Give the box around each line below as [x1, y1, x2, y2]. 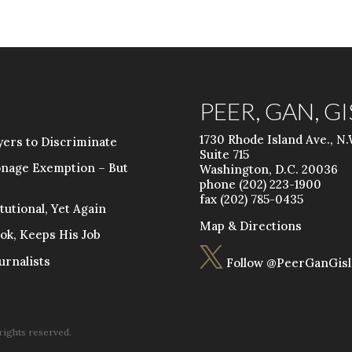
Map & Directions [199, 218, 302, 233]
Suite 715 [199, 146, 249, 162]
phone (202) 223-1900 [199, 176, 321, 192]
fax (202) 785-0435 [199, 191, 303, 207]
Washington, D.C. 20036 [199, 161, 338, 177]
